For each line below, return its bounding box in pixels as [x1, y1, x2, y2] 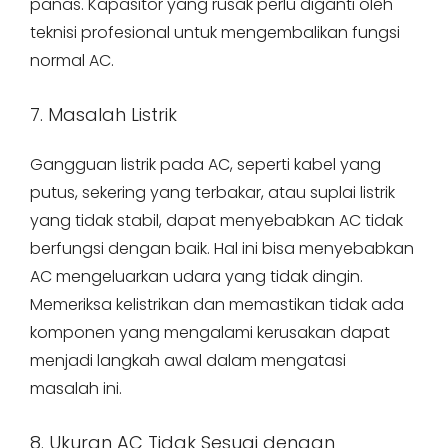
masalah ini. [30, 377, 122, 400]
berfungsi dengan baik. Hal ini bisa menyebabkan [30, 237, 414, 260]
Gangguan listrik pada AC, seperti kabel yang [30, 153, 381, 176]
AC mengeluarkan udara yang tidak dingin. [30, 265, 363, 288]
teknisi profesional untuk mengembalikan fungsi [30, 21, 400, 44]
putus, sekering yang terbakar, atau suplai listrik [30, 181, 395, 204]
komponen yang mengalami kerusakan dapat [30, 321, 390, 344]
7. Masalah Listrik [30, 102, 177, 127]
